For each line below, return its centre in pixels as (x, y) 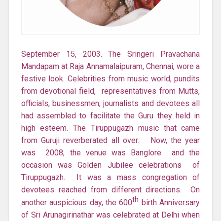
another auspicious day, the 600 (77, 202)
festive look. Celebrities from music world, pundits (110, 78)
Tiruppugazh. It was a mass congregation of (110, 177)
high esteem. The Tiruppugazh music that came (110, 128)
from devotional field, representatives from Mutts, (110, 91)
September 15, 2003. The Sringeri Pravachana (110, 54)
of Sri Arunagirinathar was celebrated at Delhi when (110, 215)
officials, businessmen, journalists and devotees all (110, 103)
